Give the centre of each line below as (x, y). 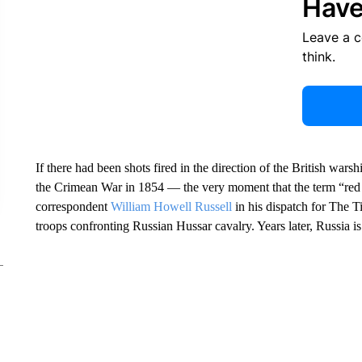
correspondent (73, 206)
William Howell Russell (171, 206)
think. (318, 57)
